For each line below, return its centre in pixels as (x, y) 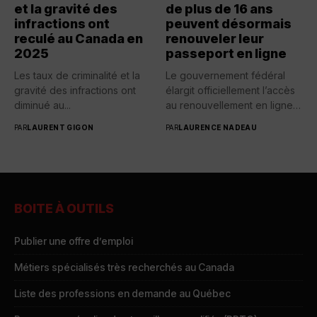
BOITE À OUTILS (64, 209)
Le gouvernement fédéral (225, 76)
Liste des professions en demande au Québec (122, 294)
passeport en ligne (226, 54)
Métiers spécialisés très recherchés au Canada (124, 267)
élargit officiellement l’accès (230, 91)
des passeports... (205, 120)
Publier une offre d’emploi (74, 241)
